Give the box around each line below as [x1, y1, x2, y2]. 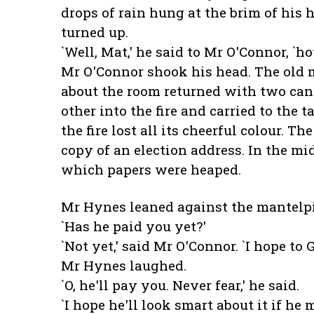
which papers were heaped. [61, 161, 241, 179]
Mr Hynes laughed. [61, 257, 186, 275]
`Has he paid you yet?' [61, 217, 206, 235]
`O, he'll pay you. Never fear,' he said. [61, 276, 299, 294]
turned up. [61, 23, 128, 41]
